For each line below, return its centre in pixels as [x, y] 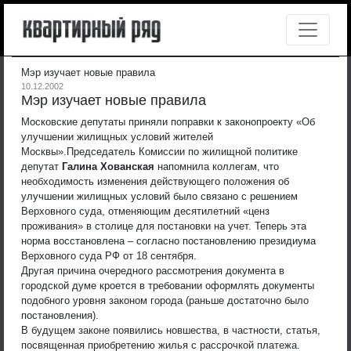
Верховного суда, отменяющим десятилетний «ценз [145, 211]
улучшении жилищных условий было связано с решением [159, 196]
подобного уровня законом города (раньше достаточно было [165, 300]
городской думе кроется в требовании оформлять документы [168, 285]
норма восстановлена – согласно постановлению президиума [168, 241]
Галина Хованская [108, 166]
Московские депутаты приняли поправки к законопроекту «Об [168, 121]
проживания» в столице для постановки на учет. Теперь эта [164, 226]
